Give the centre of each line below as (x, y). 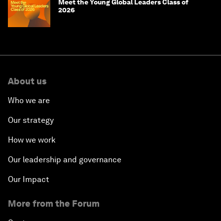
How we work (32, 140)
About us (27, 81)
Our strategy (31, 120)
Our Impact (29, 180)
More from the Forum (54, 204)
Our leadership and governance (65, 160)
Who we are (29, 101)
